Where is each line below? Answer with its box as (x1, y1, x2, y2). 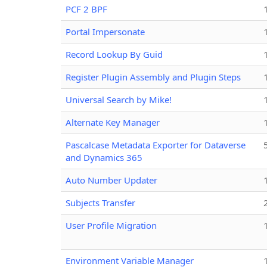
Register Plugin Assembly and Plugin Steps (66, 70, 241, 83)
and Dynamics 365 (66, 151, 142, 163)
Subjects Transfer (66, 196, 135, 209)
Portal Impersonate (66, 25, 145, 38)
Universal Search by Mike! (66, 93, 172, 105)
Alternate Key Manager (66, 116, 160, 128)
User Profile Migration (66, 219, 157, 231)
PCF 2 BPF (66, 2, 107, 15)
